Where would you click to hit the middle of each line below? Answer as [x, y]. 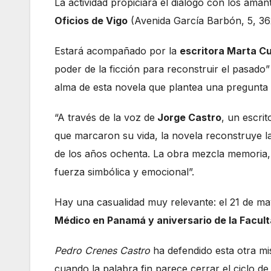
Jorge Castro [188, 118]
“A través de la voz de [105, 118]
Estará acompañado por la [117, 51]
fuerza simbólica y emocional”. [124, 172]
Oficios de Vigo [91, 21]
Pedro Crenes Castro [102, 251]
